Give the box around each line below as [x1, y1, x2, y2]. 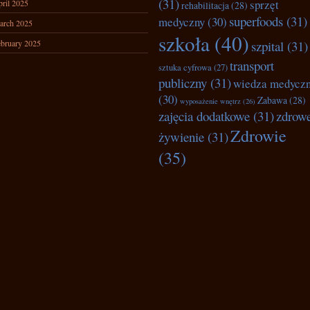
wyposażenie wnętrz [180, 96, 241, 106]
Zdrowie [230, 125, 286, 147]
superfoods [229, 12, 283, 30]
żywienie [158, 128, 204, 145]
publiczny [158, 74, 207, 91]
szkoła [158, 30, 210, 57]
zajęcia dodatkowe [158, 107, 250, 125]
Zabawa [257, 93, 287, 107]
